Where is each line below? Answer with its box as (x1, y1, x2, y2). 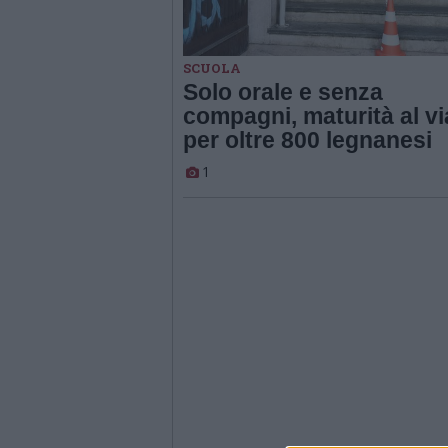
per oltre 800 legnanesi (183, 126, 432, 153)
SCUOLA (183, 58, 241, 77)
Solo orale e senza (183, 78, 383, 105)
